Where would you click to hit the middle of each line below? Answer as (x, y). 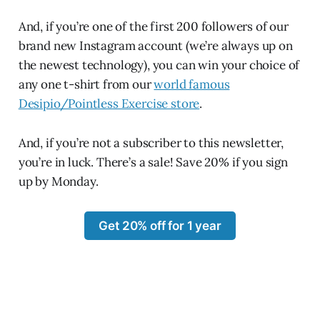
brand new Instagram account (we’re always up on (155, 45)
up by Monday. (58, 181)
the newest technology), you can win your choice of (159, 65)
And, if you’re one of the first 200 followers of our (153, 26)
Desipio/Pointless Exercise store (109, 103)
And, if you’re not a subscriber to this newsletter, (151, 142)
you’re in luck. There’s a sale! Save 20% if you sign (153, 162)
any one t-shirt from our (86, 84)
